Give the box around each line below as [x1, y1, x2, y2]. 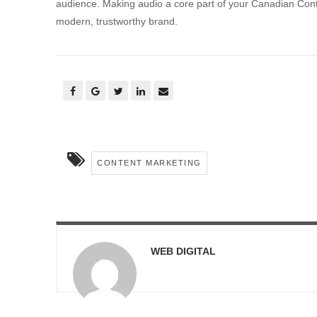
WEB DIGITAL [151, 245, 216, 257]
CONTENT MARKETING [97, 158, 202, 167]
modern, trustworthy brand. [56, 15, 178, 27]
